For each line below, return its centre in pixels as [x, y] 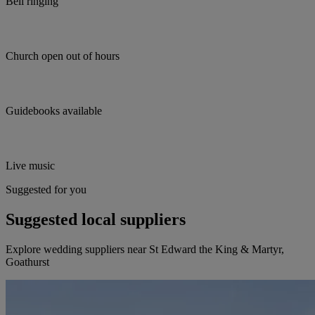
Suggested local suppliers [96, 220]
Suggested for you [46, 190]
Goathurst [27, 262]
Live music [30, 166]
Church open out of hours [63, 56]
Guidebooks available [54, 111]
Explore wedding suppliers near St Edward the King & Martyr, [145, 250]
